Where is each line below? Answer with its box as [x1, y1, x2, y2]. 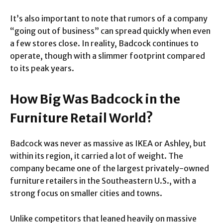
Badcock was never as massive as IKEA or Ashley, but [10, 138, 206, 148]
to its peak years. [10, 63, 74, 73]
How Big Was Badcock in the [10, 91, 180, 107]
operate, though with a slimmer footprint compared [10, 50, 205, 61]
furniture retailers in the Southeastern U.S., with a [10, 175, 196, 186]
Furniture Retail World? [10, 110, 153, 126]
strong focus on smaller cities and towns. [10, 188, 162, 198]
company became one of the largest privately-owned [10, 163, 209, 173]
